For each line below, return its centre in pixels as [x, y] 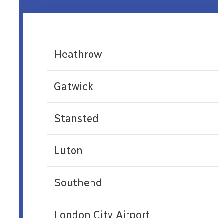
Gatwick [73, 87]
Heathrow [78, 54]
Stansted [76, 119]
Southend [78, 183]
